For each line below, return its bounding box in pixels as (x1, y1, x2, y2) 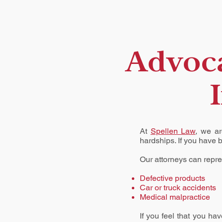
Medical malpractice (140, 192, 210, 202)
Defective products (140, 173, 205, 183)
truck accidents (164, 183, 216, 192)
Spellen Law (150, 126, 196, 136)
